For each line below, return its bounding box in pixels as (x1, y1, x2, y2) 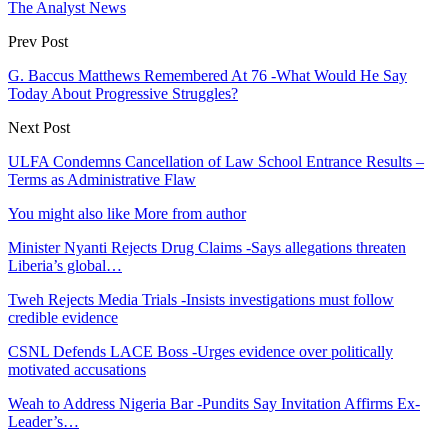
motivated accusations (8, 360, 146, 378)
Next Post (8, 118, 70, 136)
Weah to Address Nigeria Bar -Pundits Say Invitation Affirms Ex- (8, 394, 420, 412)
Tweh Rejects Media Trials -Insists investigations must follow (8, 290, 394, 308)
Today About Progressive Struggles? (8, 84, 238, 102)
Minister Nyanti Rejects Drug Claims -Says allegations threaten (8, 238, 406, 256)
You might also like (8, 204, 130, 222)
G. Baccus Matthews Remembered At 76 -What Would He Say (8, 66, 407, 84)
